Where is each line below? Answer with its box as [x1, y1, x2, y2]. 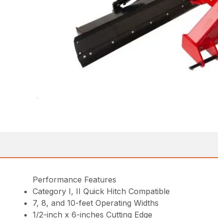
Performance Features [33, 174, 117, 184]
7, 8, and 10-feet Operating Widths [33, 198, 159, 208]
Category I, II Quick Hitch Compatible [33, 186, 170, 196]
